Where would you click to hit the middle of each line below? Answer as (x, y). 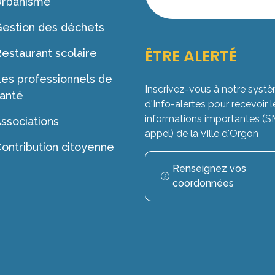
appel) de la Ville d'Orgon (202, 134)
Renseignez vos (209, 168)
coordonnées (203, 183)
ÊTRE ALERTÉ (191, 56)
